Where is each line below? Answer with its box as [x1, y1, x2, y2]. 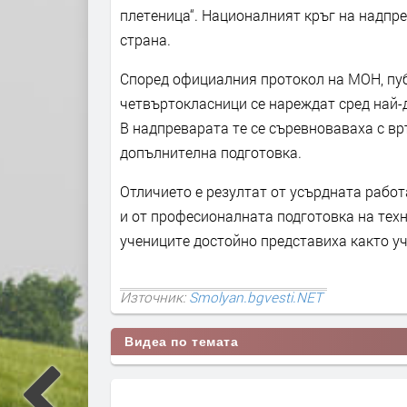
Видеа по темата [124, 333, 239, 349]
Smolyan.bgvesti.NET [189, 287, 323, 306]
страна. [120, 30, 171, 50]
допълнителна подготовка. [120, 143, 302, 163]
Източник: [120, 287, 189, 306]
